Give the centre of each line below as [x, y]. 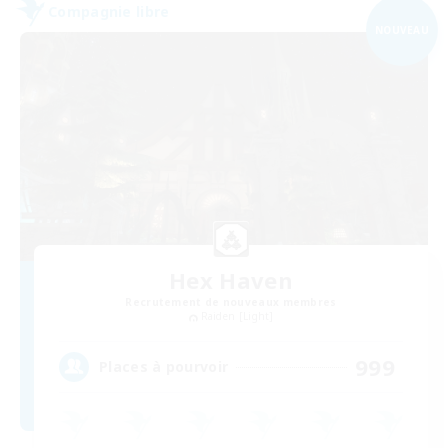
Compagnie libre [109, 12]
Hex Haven [231, 280]
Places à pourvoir [164, 367]
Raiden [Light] [237, 316]
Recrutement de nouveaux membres [231, 302]
